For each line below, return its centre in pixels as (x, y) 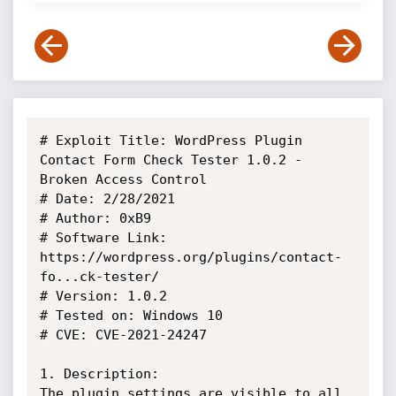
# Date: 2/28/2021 (107, 199)
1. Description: (99, 374)
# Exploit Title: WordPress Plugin (171, 141)
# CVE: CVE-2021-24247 (123, 335)
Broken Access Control (123, 179)
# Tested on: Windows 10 (131, 316)
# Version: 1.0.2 (103, 296)
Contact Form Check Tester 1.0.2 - (171, 160)
